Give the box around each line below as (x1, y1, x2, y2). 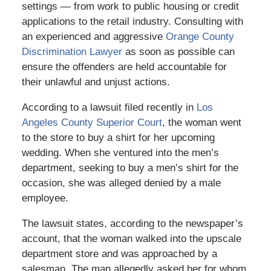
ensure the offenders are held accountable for (21, 60, 227, 73)
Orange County (165, 30, 234, 42)
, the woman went (162, 116, 241, 128)
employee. (21, 192, 68, 204)
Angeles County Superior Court (21, 116, 162, 128)
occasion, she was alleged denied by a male (21, 177, 221, 189)
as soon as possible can (122, 45, 235, 57)
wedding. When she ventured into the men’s (21, 146, 219, 158)
